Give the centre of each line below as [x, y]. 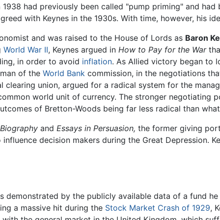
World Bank [64, 73]
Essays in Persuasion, [96, 128]
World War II [26, 50]
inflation [97, 62]
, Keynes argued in [83, 50]
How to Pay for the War [162, 50]
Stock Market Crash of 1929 [158, 207]
